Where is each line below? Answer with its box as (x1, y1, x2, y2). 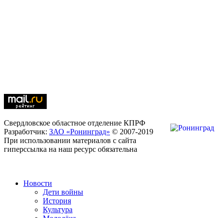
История (43, 197, 71, 205)
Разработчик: (4, 127, 49, 136)
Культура (43, 205, 73, 214)
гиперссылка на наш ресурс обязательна (4, 145, 137, 154)
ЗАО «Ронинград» (49, 127, 110, 136)
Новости (23, 179, 52, 188)
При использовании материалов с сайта (4, 136, 136, 145)
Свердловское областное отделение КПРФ (4, 119, 145, 127)
